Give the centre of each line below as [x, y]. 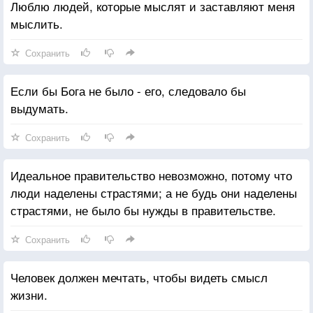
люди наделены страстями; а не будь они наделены [154, 192]
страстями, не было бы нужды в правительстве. [143, 210]
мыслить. [37, 23]
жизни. [29, 294]
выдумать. [39, 108]
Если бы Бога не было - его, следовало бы [128, 90]
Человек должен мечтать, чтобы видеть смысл [139, 277]
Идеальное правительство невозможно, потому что [151, 175]
